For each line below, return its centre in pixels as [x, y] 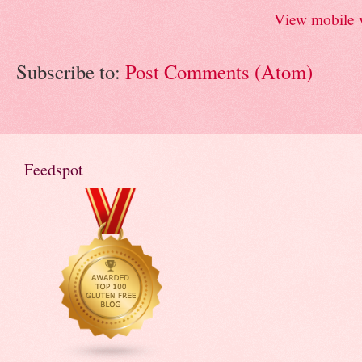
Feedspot [54, 169]
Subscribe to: [71, 71]
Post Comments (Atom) [219, 71]
